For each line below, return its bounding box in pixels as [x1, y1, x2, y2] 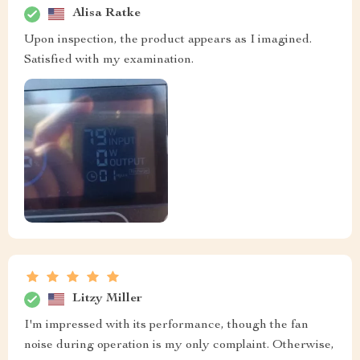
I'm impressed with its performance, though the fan [24, 318, 309, 332]
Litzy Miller [72, 292, 142, 306]
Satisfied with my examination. [24, 53, 194, 67]
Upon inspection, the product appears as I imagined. [24, 33, 312, 47]
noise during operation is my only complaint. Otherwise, [24, 338, 334, 352]
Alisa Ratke [72, 7, 141, 21]
